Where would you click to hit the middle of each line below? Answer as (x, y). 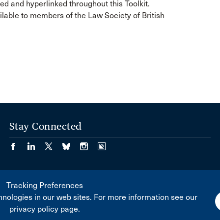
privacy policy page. (44, 209)
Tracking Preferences (44, 185)
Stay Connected (45, 126)
